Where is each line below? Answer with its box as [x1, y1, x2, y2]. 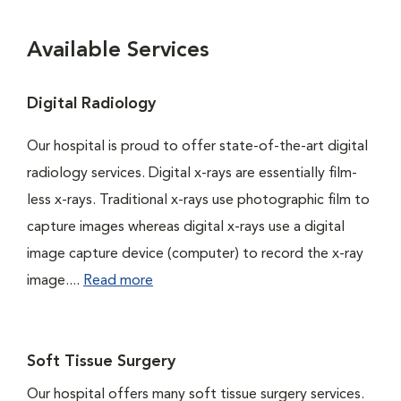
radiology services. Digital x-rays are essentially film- [27, 166, 357, 181]
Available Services [27, 40, 209, 62]
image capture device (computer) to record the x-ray [27, 247, 363, 261]
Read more [83, 274, 153, 288]
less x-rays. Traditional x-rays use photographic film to [27, 193, 370, 208]
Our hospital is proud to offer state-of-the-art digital [27, 140, 368, 154]
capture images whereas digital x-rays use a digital [27, 220, 345, 235]
